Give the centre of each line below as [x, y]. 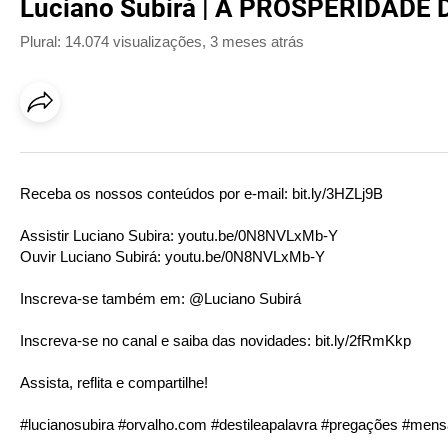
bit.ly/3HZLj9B [337, 193]
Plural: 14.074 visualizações [111, 41]
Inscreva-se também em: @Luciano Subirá [160, 298]
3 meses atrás [257, 41]
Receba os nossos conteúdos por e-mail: [156, 193]
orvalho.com [166, 424]
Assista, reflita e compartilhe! [114, 382]
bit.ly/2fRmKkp [363, 340]
